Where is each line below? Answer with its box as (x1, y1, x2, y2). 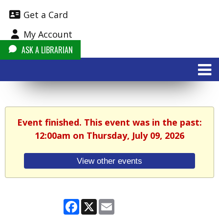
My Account (21, 28, 72, 40)
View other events (77, 155, 142, 166)
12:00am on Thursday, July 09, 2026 (35, 130, 184, 142)
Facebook (79, 197, 114, 209)
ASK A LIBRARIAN (20, 44, 73, 56)
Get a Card (21, 9, 68, 21)
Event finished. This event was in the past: (17, 116, 202, 129)
